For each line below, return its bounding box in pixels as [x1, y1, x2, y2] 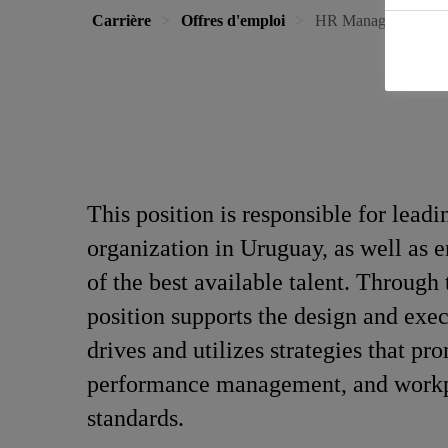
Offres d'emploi [181, 12, 285, 29]
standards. [87, 405, 184, 431]
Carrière [92, 12, 151, 29]
